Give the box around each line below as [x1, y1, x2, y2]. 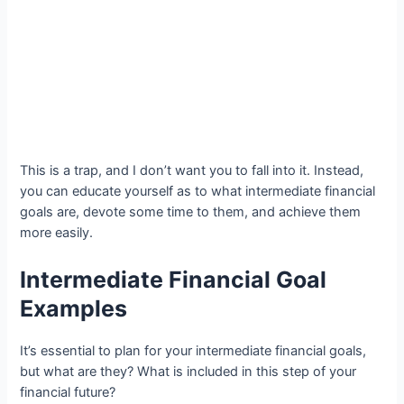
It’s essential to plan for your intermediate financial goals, [20, 342, 367, 359]
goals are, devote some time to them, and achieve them [20, 204, 362, 221]
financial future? [20, 383, 120, 400]
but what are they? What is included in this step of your [20, 363, 357, 380]
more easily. [20, 225, 94, 242]
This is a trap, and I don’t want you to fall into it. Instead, [20, 162, 364, 179]
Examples [20, 294, 128, 322]
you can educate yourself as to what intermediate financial [20, 183, 376, 200]
